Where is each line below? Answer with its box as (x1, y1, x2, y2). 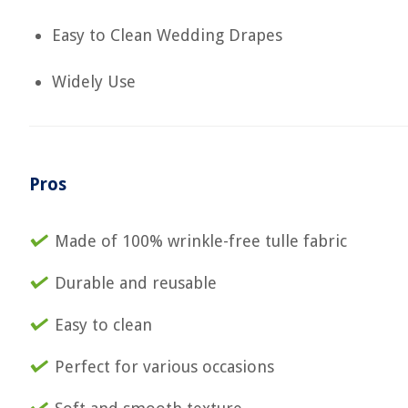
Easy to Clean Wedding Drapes (52, 25, 282, 45)
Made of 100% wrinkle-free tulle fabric (55, 231, 347, 250)
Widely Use (52, 72, 136, 91)
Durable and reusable (55, 273, 217, 292)
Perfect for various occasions (55, 357, 274, 376)
